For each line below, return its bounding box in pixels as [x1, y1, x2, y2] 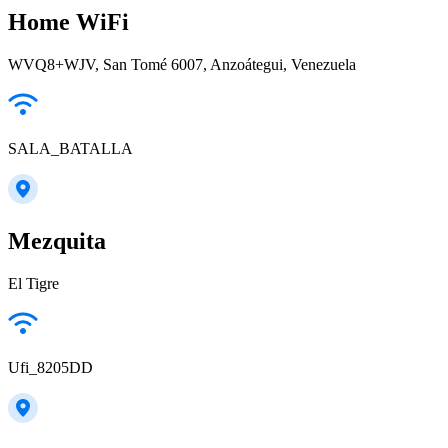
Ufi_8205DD [8, 358, 93, 376]
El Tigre [8, 274, 59, 292]
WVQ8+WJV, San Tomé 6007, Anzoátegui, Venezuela [8, 55, 356, 73]
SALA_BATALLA [8, 139, 133, 157]
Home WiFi [8, 8, 129, 35]
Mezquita [8, 227, 106, 254]
